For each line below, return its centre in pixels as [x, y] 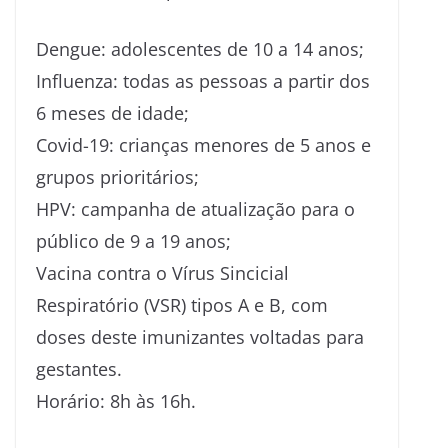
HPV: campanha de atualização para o [195, 208]
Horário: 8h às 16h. [116, 400]
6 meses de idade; [112, 112]
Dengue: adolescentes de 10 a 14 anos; [200, 48]
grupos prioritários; [117, 176]
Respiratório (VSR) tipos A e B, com [182, 304]
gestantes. [79, 368]
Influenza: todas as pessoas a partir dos [203, 80]
